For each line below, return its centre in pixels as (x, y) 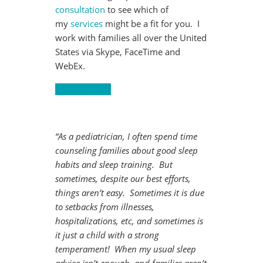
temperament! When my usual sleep (126, 249)
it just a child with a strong (107, 235)
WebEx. (70, 66)
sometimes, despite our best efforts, (123, 179)
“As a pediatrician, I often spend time (126, 136)
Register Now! (83, 90)
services (87, 24)
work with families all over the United (131, 38)
